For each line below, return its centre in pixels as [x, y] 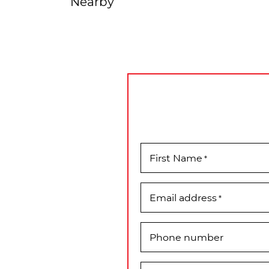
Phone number [186, 237]
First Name [176, 158]
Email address [183, 198]
